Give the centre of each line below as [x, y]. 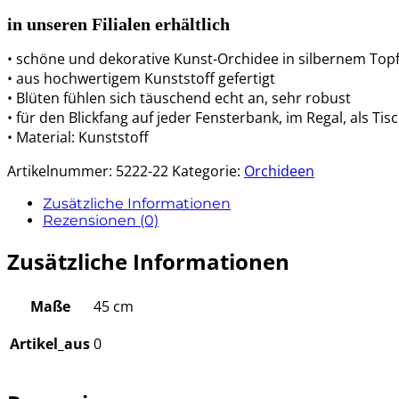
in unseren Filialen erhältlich [118, 24]
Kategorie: [208, 171]
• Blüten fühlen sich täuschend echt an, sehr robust [179, 98]
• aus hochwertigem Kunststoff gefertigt [141, 78]
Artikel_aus [50, 343]
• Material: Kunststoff [78, 137]
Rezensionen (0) [101, 220]
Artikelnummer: [61, 171]
